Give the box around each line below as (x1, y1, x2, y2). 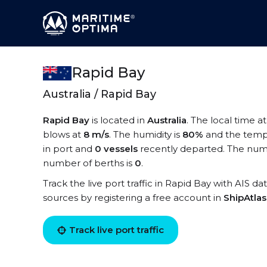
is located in (89, 114, 147, 126)
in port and (43, 143, 95, 154)
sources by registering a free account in (43, 192, 223, 203)
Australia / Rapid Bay (43, 88, 156, 101)
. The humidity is (109, 129, 182, 140)
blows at (43, 129, 83, 140)
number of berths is (43, 157, 135, 169)
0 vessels (95, 143, 138, 154)
